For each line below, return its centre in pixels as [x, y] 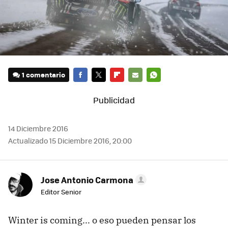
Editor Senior [61, 191]
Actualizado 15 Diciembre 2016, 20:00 [70, 140]
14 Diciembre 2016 [38, 128]
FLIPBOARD [128, 89]
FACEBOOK [90, 89]
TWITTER [106, 89]
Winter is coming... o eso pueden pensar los [102, 220]
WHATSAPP [165, 89]
